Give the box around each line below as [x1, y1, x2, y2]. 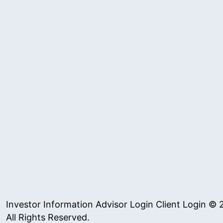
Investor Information [6, 199, 93, 210]
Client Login [156, 199, 206, 210]
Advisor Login [96, 199, 153, 210]
